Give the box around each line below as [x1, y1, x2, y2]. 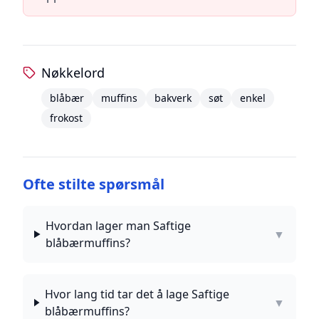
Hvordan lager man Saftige [46, 218, 192, 234]
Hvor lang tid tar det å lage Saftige [45, 286, 230, 302]
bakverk [155, 91, 192, 105]
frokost [50, 111, 83, 125]
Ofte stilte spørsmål [23, 174, 164, 194]
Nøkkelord [41, 64, 105, 81]
